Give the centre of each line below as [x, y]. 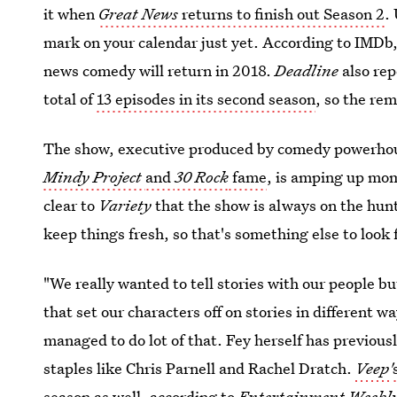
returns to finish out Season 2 [282, 14]
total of [70, 99]
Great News [139, 14]
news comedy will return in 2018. [160, 70]
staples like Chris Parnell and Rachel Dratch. [200, 368]
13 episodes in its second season [206, 99]
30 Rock [202, 177]
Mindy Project [95, 177]
